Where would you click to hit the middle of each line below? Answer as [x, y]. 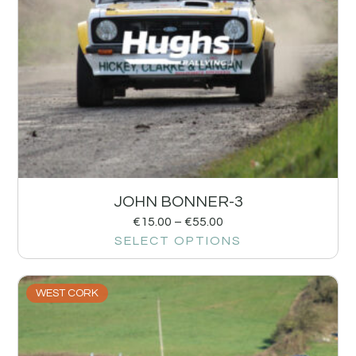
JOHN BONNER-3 [178, 202]
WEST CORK [68, 293]
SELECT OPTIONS [178, 241]
